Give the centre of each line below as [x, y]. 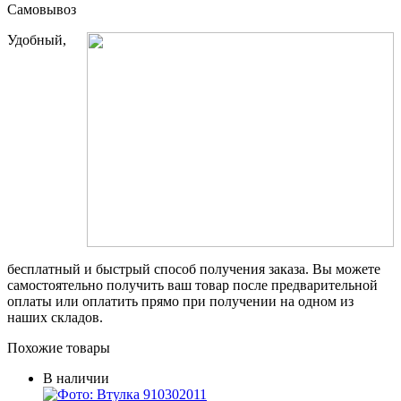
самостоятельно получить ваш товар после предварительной [192, 285]
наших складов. [55, 317]
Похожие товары [59, 347]
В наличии [76, 378]
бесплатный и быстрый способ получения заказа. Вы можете [194, 269]
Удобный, [37, 39]
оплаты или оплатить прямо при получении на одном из [180, 301]
